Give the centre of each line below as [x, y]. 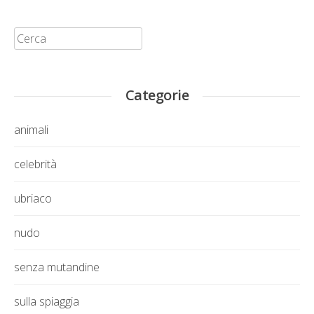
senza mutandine [57, 267]
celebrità [35, 164]
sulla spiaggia [47, 301]
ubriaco [33, 198]
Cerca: [29, 35]
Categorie [157, 95]
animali [31, 129]
